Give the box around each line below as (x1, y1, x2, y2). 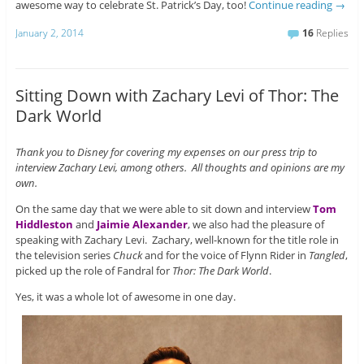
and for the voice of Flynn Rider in (141, 248, 309, 263)
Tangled (308, 248, 345, 263)
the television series (15, 248, 113, 263)
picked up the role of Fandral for (15, 263, 172, 279)
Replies (314, 25, 349, 40)
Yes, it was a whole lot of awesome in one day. (15, 289, 236, 305)
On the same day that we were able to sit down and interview (15, 201, 313, 217)
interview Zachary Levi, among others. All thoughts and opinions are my (15, 160, 344, 175)
